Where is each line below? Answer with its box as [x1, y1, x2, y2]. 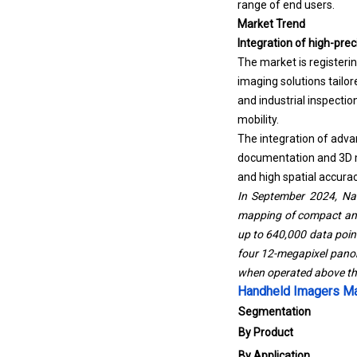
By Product [237, 326, 293, 339]
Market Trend [237, 18, 305, 30]
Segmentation [237, 305, 311, 318]
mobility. [237, 113, 281, 126]
